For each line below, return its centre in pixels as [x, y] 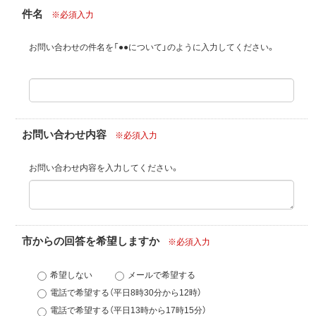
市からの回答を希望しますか [91, 242]
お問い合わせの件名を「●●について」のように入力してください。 [152, 48]
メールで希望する [162, 275]
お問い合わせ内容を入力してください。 [104, 168]
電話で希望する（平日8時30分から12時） [126, 292]
